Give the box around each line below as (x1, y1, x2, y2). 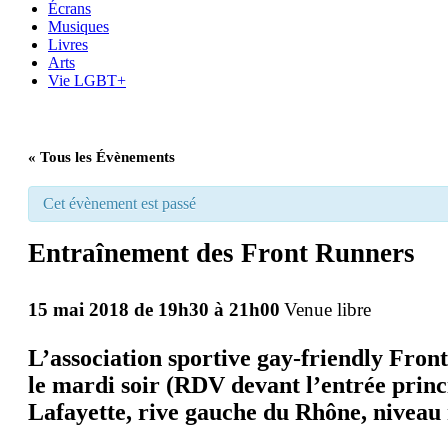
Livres (48, 36, 88, 53)
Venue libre (284, 298, 371, 320)
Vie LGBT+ (48, 72, 126, 89)
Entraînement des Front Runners (28, 238, 415, 268)
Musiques (48, 18, 109, 35)
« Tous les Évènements (28, 149, 175, 165)
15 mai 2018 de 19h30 (28, 298, 209, 320)
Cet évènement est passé (43, 195, 196, 212)
